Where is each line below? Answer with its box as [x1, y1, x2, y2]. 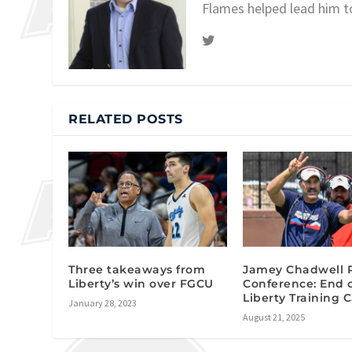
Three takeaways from [68, 262, 206, 277]
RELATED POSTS [68, 111, 183, 126]
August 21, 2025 [243, 310, 306, 323]
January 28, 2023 [68, 296, 137, 309]
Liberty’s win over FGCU [68, 276, 214, 291]
